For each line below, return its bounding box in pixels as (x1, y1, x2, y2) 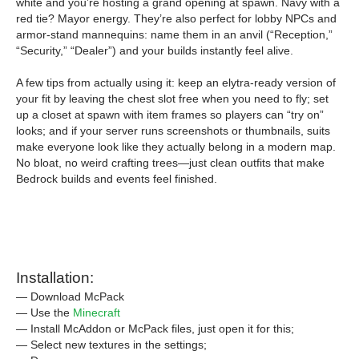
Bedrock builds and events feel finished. (16, 172, 217, 185)
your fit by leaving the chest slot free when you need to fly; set (16, 92, 329, 105)
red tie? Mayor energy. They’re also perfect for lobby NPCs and (16, 12, 337, 25)
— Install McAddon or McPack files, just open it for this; (16, 322, 294, 335)
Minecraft (73, 306, 120, 319)
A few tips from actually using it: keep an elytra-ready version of (16, 76, 336, 89)
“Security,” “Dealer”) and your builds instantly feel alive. (16, 44, 293, 57)
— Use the (16, 306, 73, 319)
